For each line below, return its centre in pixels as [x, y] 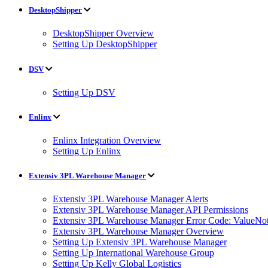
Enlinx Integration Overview [107, 141]
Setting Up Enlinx [87, 151]
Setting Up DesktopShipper [105, 44]
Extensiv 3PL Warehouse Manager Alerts [130, 199]
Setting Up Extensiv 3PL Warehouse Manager [140, 242]
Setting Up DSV [84, 92]
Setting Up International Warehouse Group [133, 253]
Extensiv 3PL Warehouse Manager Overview [138, 232]
